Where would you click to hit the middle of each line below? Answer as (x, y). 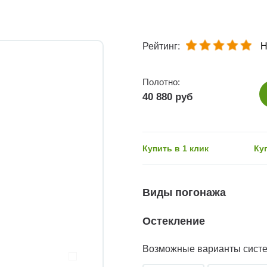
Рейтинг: (161, 46)
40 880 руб (168, 97)
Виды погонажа (184, 193)
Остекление (174, 221)
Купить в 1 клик (176, 149)
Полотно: (161, 82)
